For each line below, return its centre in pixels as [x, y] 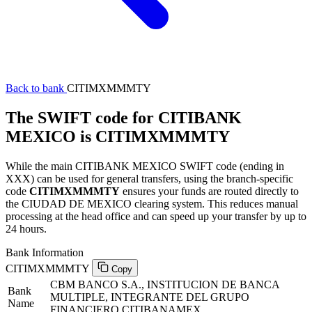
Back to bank [36, 88]
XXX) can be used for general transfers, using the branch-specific [149, 178]
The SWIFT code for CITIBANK [124, 117]
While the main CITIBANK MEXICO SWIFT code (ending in [145, 166]
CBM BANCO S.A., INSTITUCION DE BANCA [165, 284]
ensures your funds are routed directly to [209, 191]
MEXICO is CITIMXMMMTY [118, 136]
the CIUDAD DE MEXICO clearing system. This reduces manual [152, 203]
